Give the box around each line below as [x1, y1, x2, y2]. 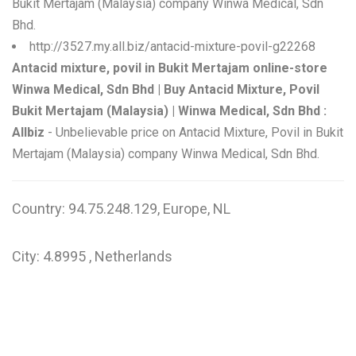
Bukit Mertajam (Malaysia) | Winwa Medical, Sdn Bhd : [12, 103, 327, 118]
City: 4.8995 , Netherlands [12, 248, 172, 265]
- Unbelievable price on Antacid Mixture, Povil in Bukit [44, 125, 343, 140]
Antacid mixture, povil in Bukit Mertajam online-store [12, 60, 327, 75]
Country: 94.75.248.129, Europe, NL [12, 200, 230, 217]
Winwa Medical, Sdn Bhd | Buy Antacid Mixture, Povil [12, 82, 319, 97]
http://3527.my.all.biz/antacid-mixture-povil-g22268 [29, 39, 315, 54]
